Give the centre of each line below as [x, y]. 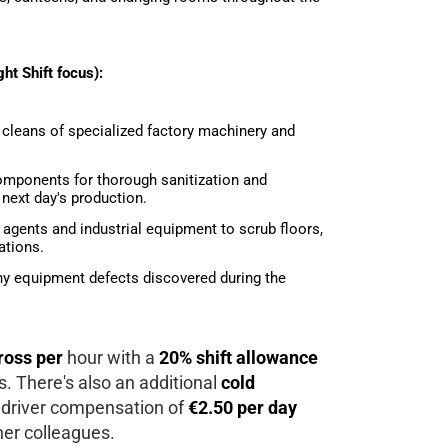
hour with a [109, 357]
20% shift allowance [236, 357]
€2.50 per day [242, 407]
